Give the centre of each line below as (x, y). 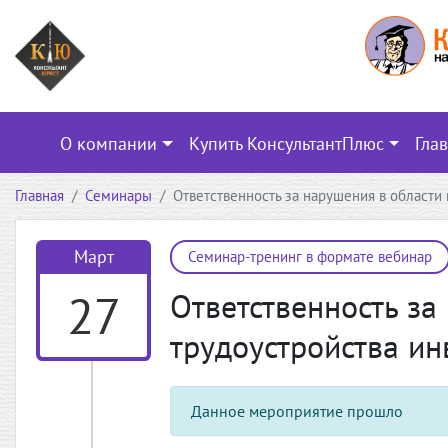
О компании (108, 143)
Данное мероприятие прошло (297, 410)
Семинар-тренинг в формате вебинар (310, 256)
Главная (39, 195)
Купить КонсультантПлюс (286, 143)
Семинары (118, 195)
